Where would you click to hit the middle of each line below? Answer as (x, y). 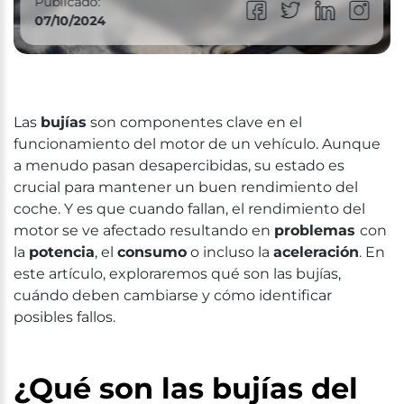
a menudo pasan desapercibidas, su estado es (179, 165)
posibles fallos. (64, 317)
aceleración (316, 252)
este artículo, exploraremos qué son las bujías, (177, 274)
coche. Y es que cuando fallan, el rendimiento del (189, 209)
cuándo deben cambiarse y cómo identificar (173, 295)
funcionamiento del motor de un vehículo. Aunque (197, 144)
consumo (152, 252)
